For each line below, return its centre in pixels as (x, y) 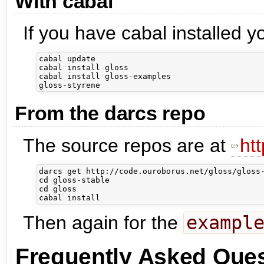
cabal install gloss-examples (105, 77)
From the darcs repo (110, 113)
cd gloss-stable (74, 180)
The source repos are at (127, 145)
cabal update (67, 59)
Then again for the (103, 223)
